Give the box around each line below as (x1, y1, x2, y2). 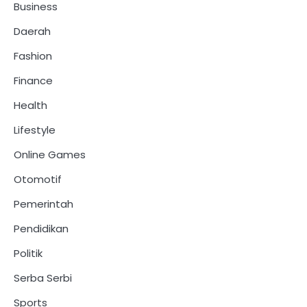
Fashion (14, 48, 52, 63)
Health (14, 97, 47, 112)
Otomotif (14, 171, 62, 186)
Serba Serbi (14, 270, 72, 285)
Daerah (14, 23, 51, 38)
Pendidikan (14, 221, 69, 236)
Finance (14, 73, 53, 88)
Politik (14, 245, 42, 260)
